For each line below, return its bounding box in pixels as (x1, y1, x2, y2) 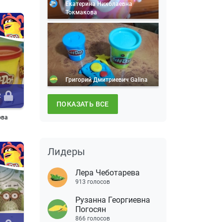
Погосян (75, 204, 106, 214)
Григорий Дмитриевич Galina (65, 76, 148, 83)
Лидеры (48, 145, 85, 158)
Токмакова (65, 8, 97, 16)
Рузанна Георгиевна (75, 195, 150, 205)
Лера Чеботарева (75, 167, 140, 177)
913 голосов (75, 178, 110, 185)
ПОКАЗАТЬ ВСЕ (56, 100, 109, 108)
